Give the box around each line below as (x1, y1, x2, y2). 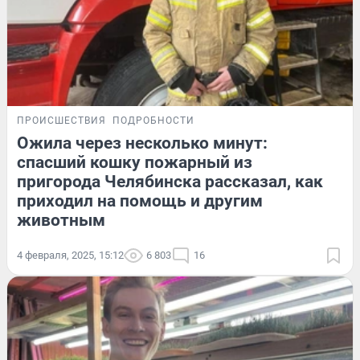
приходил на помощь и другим (17, 191, 263, 211)
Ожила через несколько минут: (17, 133, 268, 153)
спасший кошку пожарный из (17, 153, 252, 173)
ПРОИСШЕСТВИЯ (17, 115, 106, 127)
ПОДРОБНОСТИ (112, 115, 194, 127)
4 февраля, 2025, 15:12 (17, 249, 124, 262)
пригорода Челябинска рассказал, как (17, 172, 323, 192)
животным (17, 211, 105, 231)
